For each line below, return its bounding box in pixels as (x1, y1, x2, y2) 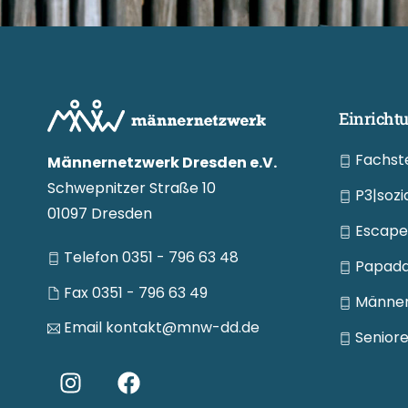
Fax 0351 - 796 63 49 (63, 282, 208, 304)
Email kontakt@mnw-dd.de (63, 317, 260, 339)
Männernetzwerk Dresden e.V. (47, 152, 277, 174)
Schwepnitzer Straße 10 (47, 178, 216, 199)
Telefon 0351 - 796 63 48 (63, 247, 239, 269)
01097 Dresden (47, 203, 152, 225)
